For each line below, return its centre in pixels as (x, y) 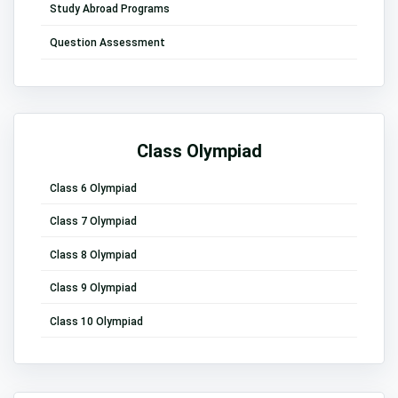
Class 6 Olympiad (93, 189)
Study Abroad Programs (110, 9)
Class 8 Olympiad (93, 255)
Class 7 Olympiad (93, 222)
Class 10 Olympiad (96, 321)
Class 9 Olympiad (93, 288)
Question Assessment (107, 42)
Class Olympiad (199, 151)
